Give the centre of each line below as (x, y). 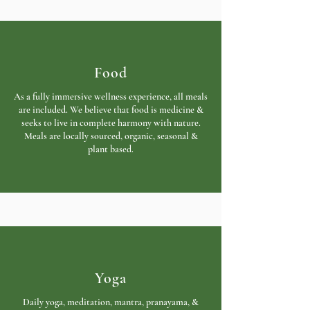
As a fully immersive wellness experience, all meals (111, 97)
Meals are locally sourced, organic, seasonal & (111, 136)
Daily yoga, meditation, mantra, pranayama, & (111, 302)
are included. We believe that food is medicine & (111, 110)
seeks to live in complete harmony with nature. (111, 123)
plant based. (111, 149)
